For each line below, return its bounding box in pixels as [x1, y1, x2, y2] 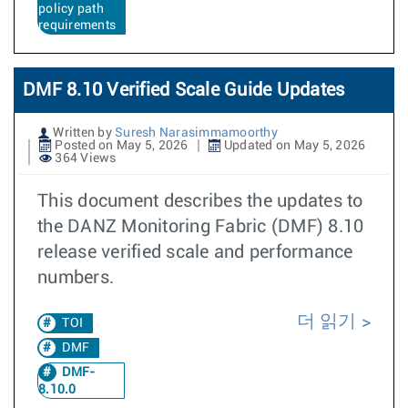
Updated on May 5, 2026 [220, 139, 366, 152]
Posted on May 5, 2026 [52, 139, 189, 152]
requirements [38, 19, 116, 32]
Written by [50, 127, 115, 139]
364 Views [52, 152, 117, 165]
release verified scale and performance [37, 243, 353, 261]
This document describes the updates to [37, 192, 363, 210]
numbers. [37, 269, 114, 287]
